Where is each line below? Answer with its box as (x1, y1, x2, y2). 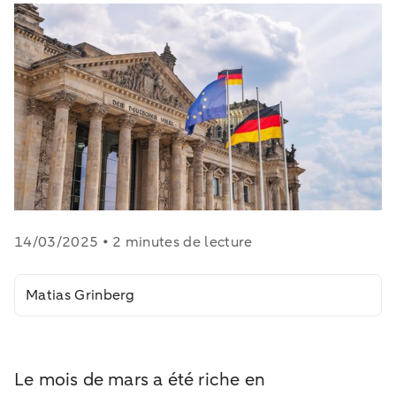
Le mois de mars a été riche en (14, 367, 265, 392)
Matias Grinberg (26, 285, 135, 305)
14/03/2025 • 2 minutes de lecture (14, 232, 253, 252)
